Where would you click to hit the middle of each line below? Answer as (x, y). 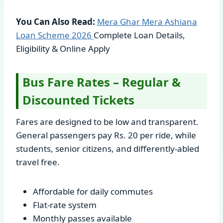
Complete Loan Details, (139, 35)
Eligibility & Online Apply (63, 48)
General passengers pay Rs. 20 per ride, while (106, 135)
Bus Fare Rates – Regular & (102, 82)
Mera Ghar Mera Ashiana (147, 21)
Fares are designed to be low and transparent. (107, 121)
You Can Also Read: (56, 21)
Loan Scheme (44, 35)
